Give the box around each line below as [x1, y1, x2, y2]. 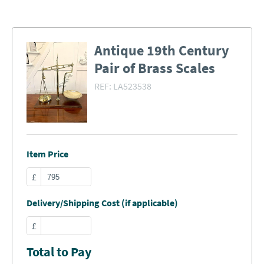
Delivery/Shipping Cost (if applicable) [27, 197, 178, 209]
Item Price [27, 148, 68, 160]
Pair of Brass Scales [94, 59, 215, 77]
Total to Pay [27, 243, 91, 260]
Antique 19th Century [94, 41, 229, 60]
